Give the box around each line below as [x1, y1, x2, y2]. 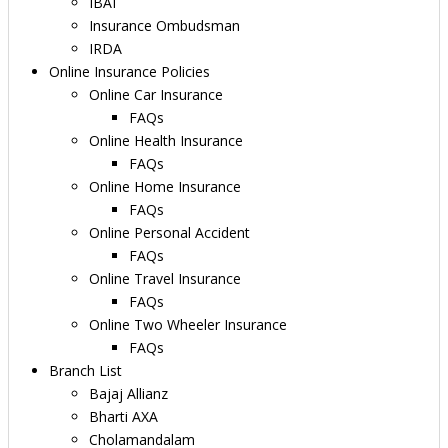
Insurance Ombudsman [89, 15, 240, 35]
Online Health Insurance [89, 130, 243, 150]
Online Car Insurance [89, 84, 223, 104]
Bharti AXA [89, 406, 158, 426]
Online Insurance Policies [49, 61, 210, 81]
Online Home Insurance [89, 176, 241, 196]
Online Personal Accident [89, 222, 250, 242]
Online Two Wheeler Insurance [89, 314, 287, 334]
